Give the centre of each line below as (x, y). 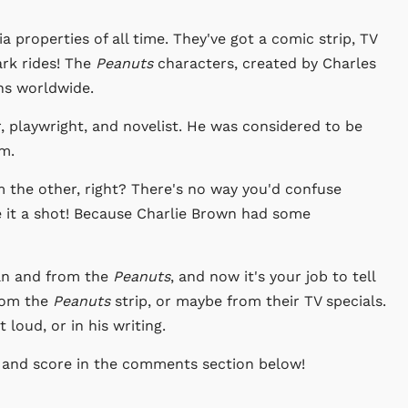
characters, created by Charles (265, 64)
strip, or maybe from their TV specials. (250, 301)
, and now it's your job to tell (273, 277)
